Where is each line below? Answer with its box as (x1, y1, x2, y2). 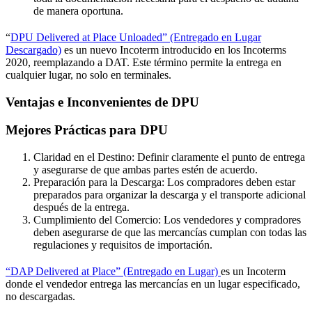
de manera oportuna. (33, 5, 123, 17)
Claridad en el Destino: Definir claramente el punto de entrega (33, 151, 305, 164)
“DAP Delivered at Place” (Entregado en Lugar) (6, 265, 221, 278)
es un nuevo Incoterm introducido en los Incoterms (61, 43, 286, 56)
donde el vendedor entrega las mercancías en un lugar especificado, (6, 278, 300, 290)
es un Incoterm (221, 265, 286, 278)
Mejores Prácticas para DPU (6, 123, 168, 138)
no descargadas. (6, 290, 75, 303)
